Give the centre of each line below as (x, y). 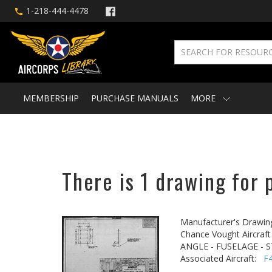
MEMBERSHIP (51, 98)
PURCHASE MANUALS (135, 98)
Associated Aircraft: (222, 258)
